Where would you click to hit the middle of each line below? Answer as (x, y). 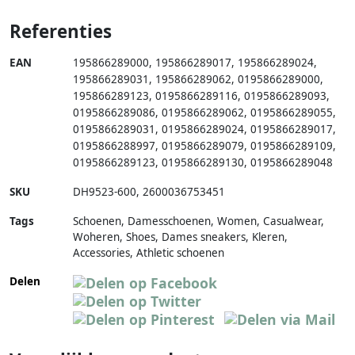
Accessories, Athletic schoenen (149, 252)
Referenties (61, 31)
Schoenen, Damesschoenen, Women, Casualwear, (198, 221)
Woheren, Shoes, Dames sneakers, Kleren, (180, 237)
